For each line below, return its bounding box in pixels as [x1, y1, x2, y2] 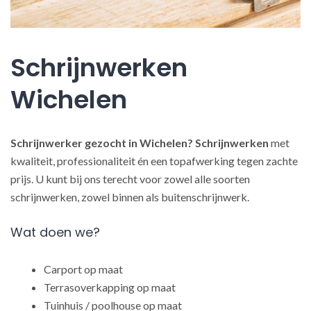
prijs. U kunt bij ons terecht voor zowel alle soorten [10, 172, 250, 185]
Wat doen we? [10, 224, 100, 241]
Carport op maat [44, 262, 123, 276]
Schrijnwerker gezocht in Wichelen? [10, 136, 193, 149]
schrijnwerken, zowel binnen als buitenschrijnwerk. [10, 190, 249, 203]
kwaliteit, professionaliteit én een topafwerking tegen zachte [10, 154, 298, 167]
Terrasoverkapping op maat [44, 280, 176, 294]
